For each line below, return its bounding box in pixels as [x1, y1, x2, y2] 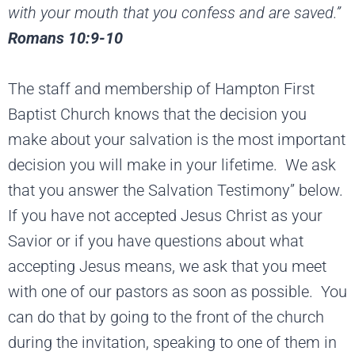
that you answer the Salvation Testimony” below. [8, 180, 347, 200]
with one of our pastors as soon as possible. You [8, 281, 347, 301]
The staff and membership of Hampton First [8, 78, 315, 98]
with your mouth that [8, 2, 153, 22]
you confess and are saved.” [153, 2, 341, 22]
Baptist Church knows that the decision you [8, 104, 307, 124]
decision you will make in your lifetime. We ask [8, 155, 336, 174]
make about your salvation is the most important [8, 129, 345, 149]
